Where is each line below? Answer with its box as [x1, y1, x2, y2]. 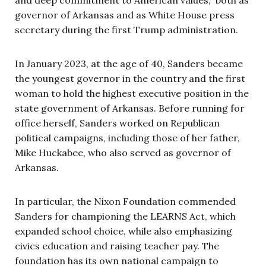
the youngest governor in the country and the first [15, 72, 245, 84]
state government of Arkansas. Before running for [15, 102, 245, 114]
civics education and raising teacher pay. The [15, 239, 219, 252]
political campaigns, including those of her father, [15, 131, 240, 144]
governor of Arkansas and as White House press [15, 8, 235, 21]
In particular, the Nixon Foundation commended [15, 195, 236, 207]
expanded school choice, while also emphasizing [15, 224, 232, 237]
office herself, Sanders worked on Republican [15, 116, 220, 129]
